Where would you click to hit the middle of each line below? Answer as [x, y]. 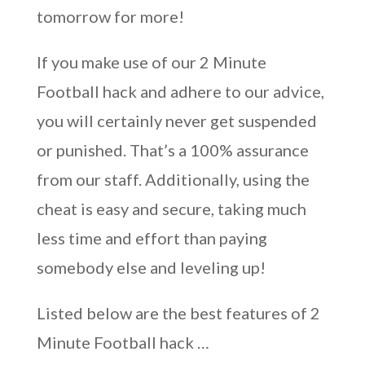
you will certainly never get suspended [176, 121]
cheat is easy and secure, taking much [171, 209]
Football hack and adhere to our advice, [180, 91]
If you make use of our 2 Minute [151, 62]
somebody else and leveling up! [151, 267]
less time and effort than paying [152, 238]
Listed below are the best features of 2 [178, 313]
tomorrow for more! [110, 16]
